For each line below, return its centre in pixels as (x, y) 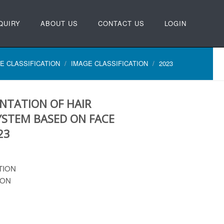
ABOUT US (59, 23)
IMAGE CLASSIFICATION (109, 63)
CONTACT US (121, 23)
